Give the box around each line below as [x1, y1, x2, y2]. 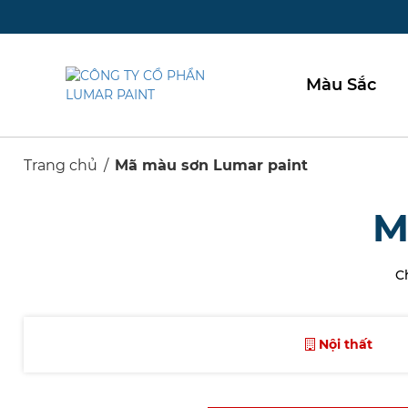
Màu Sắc [306, 75, 376, 96]
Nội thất [315, 336, 372, 353]
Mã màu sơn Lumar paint [115, 157, 308, 175]
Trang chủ [24, 157, 97, 175]
